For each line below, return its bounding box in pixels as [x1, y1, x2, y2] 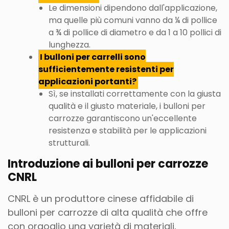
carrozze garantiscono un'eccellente [49, 112, 197, 124]
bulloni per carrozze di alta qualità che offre [8, 206, 208, 219]
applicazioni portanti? [38, 76, 136, 87]
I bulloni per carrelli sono [40, 51, 146, 63]
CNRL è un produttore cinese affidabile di [8, 192, 194, 205]
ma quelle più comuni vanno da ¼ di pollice [49, 14, 217, 26]
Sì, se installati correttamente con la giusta [49, 88, 221, 100]
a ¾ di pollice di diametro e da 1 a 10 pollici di [49, 27, 221, 38]
